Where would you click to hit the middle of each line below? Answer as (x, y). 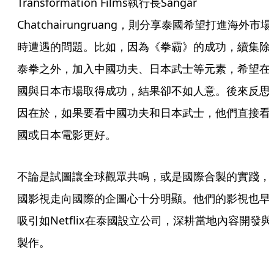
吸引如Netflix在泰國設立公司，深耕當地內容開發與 (145, 220)
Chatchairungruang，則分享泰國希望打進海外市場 (144, 24)
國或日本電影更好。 (67, 135)
